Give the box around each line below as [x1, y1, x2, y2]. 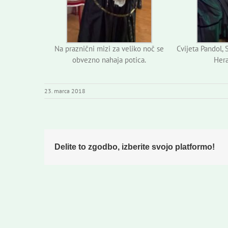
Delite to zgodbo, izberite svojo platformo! [54, 142, 215, 152]
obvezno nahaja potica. [72, 55, 147, 65]
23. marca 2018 [44, 87, 85, 95]
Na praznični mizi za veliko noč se [54, 44, 164, 54]
